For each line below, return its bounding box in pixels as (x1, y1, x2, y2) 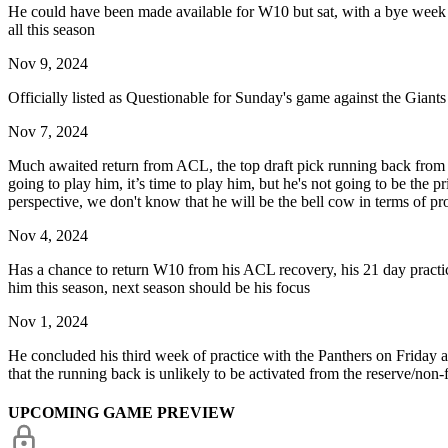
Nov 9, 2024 (8, 54, 88, 72)
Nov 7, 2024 (8, 122, 88, 140)
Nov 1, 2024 (8, 312, 88, 330)
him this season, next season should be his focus (8, 278, 310, 296)
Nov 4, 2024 (8, 226, 88, 244)
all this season (8, 20, 95, 38)
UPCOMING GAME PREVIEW (8, 404, 235, 421)
